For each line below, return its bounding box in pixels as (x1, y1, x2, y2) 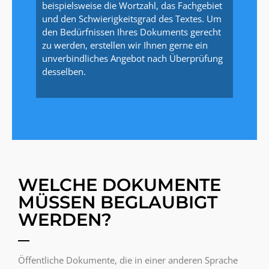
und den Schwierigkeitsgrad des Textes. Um (42, 13, 222, 25)
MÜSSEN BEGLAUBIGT (18, 191, 217, 213)
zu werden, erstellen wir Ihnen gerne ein (42, 39, 208, 52)
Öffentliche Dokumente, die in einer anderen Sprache (18, 254, 238, 267)
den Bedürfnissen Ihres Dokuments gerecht (42, 26, 221, 38)
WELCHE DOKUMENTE (18, 174, 221, 195)
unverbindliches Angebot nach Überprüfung (42, 52, 223, 65)
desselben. (42, 65, 86, 78)
